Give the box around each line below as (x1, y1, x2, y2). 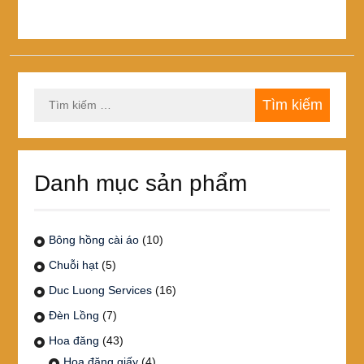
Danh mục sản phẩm (33, 170, 247, 196)
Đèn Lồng (48, 308, 99, 322)
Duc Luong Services (48, 283, 152, 297)
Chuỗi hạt (48, 258, 98, 271)
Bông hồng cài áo (48, 232, 139, 246)
